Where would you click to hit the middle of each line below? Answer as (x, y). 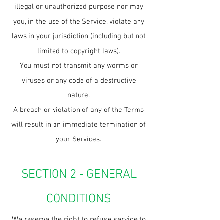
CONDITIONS (79, 199)
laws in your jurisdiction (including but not (79, 36)
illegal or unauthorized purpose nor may (79, 7)
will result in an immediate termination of (79, 125)
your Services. (79, 139)
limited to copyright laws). (79, 51)
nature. (79, 95)
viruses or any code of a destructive (79, 81)
